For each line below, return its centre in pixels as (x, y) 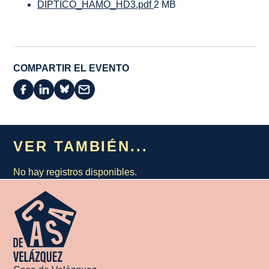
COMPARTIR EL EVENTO (71, 68)
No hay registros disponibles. (75, 172)
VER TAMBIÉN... (81, 146)
